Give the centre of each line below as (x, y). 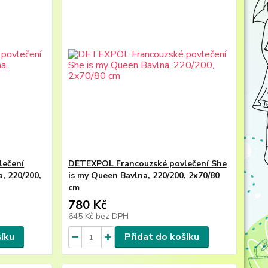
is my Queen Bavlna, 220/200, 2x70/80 (144, 176)
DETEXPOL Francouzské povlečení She (147, 164)
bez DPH (112, 216)
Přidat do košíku (162, 237)
